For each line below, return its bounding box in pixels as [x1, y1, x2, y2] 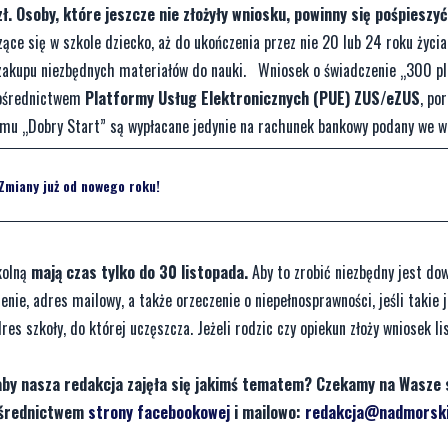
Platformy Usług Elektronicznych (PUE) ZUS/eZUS [85, 86, 420, 111]
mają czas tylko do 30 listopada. [31, 260, 248, 285]
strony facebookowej [88, 400, 230, 425]
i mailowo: [230, 400, 305, 425]
